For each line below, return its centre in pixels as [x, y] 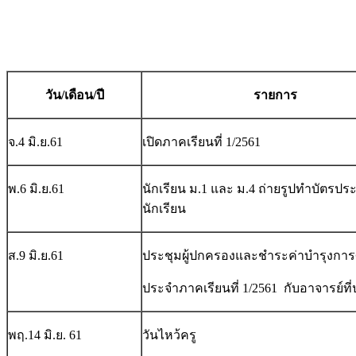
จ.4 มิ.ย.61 [35, 142]
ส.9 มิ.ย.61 [36, 256]
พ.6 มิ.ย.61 [36, 189]
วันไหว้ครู [169, 335]
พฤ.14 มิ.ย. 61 [45, 335]
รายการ [275, 95]
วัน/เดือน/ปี [74, 95]
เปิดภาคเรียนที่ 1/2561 [201, 142]
